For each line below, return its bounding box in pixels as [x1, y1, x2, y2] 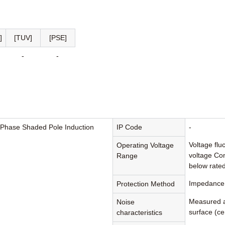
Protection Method [117, 180, 175, 188]
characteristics [117, 208, 163, 217]
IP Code [117, 123, 143, 132]
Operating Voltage [117, 141, 174, 150]
